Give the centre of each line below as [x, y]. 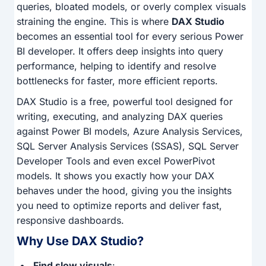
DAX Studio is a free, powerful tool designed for [125, 102]
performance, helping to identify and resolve [116, 66]
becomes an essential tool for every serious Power [130, 37]
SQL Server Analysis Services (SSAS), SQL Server [128, 146]
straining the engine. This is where [94, 22]
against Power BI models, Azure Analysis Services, [130, 132]
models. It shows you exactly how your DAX [115, 176]
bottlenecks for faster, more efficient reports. [117, 81]
